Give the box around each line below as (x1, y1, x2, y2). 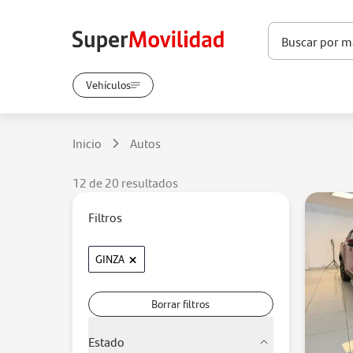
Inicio (72, 134, 102, 152)
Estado (95, 333, 124, 351)
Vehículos (92, 77, 131, 93)
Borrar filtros (151, 296, 210, 312)
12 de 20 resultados (72, 173, 178, 191)
